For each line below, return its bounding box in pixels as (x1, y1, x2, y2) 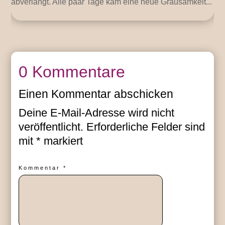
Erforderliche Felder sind (86, 121, 205, 134)
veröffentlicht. (19, 121, 84, 134)
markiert (41, 135, 83, 148)
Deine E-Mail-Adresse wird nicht (19, 106, 175, 120)
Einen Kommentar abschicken (19, 87, 174, 101)
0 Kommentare (19, 63, 126, 81)
